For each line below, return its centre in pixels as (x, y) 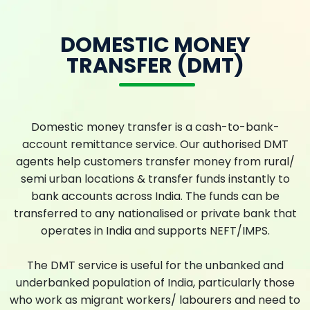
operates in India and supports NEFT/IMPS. (155, 230)
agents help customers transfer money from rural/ (155, 161)
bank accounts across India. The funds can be (155, 196)
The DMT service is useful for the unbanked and (155, 265)
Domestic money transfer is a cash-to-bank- (155, 127)
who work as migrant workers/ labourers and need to (155, 300)
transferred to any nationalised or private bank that (155, 213)
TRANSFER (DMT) (155, 65)
